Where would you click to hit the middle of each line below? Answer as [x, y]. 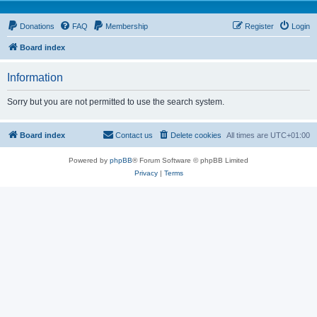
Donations [37, 26]
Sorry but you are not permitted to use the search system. [116, 102]
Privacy [146, 173]
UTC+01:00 [290, 135]
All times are [248, 135]
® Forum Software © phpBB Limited [190, 160]
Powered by [89, 160]
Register [259, 26]
